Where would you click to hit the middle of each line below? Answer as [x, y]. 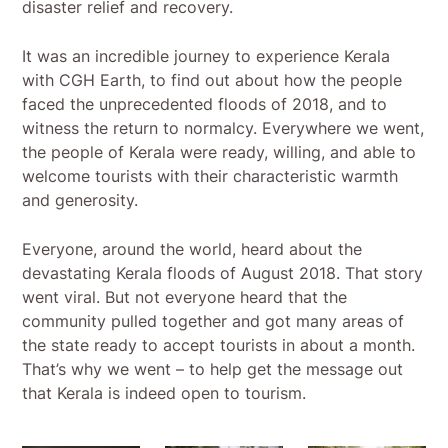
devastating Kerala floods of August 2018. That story [223, 272]
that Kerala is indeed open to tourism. [164, 392]
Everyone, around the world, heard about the [192, 248]
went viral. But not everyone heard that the [185, 296]
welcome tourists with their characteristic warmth [210, 175]
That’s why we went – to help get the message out [213, 368]
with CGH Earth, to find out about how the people [212, 79]
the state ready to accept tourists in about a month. [219, 344]
